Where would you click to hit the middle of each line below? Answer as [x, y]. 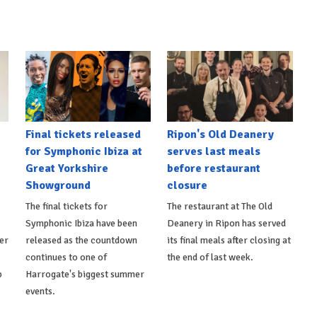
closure [188, 185]
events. [40, 291]
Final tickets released [83, 134]
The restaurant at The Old [220, 206]
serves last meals [214, 151]
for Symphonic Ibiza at [83, 151]
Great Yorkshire [67, 168]
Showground [58, 185]
